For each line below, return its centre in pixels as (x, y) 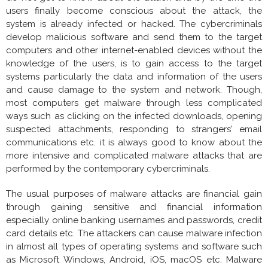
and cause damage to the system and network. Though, (134, 90)
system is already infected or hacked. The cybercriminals (134, 24)
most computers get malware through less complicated (134, 103)
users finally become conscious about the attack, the (134, 11)
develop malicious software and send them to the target (134, 37)
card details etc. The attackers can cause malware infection (134, 234)
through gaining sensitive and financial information (134, 207)
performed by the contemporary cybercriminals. (108, 169)
